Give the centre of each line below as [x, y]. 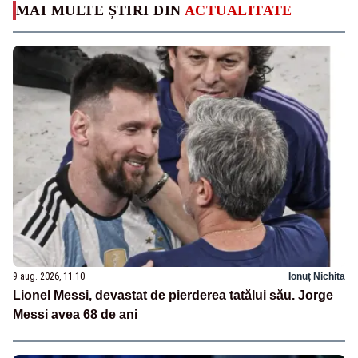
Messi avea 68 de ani [75, 314]
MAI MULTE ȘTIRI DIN [100, 10]
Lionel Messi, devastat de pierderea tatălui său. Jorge [173, 295]
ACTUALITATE [239, 10]
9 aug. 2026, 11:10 [49, 276]
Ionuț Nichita [317, 276]
